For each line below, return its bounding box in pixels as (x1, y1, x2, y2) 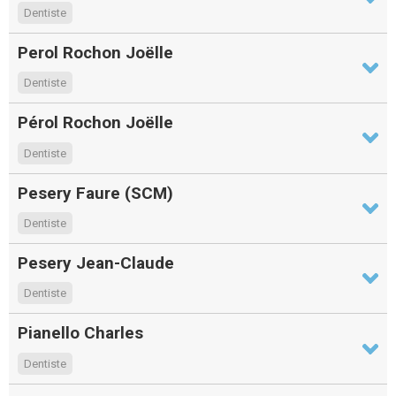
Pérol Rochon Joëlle (18, 112, 173, 133)
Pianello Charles (18, 323, 143, 344)
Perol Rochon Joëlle (18, 42, 173, 63)
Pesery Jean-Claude (18, 253, 174, 274)
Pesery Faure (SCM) (18, 182, 173, 203)
